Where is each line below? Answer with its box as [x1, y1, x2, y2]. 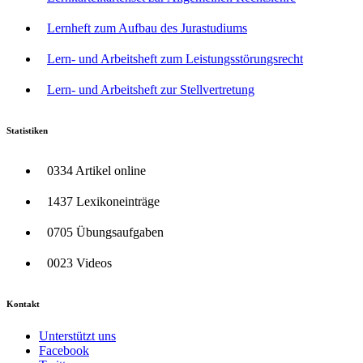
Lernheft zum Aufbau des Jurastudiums [47, 21, 247, 36]
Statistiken [6, 126, 48, 136]
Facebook [39, 344, 89, 357]
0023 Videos [47, 256, 112, 271]
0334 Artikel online [47, 164, 146, 178]
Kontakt [6, 299, 40, 310]
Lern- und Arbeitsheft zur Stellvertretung [47, 83, 254, 97]
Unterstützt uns [39, 329, 116, 343]
